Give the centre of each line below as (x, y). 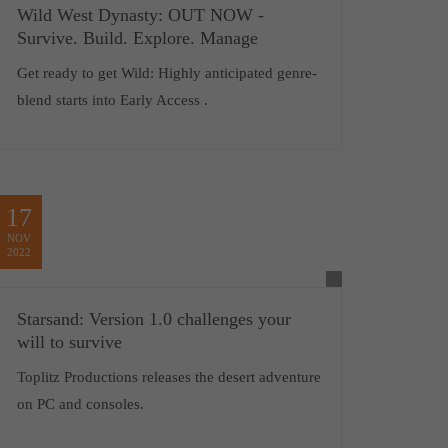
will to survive (69, 342)
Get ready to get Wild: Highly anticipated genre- (166, 73)
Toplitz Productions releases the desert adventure (168, 377)
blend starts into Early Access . (112, 100)
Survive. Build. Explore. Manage (137, 38)
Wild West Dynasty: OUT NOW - (140, 15)
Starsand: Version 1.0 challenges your (153, 319)
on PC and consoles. (80, 404)
